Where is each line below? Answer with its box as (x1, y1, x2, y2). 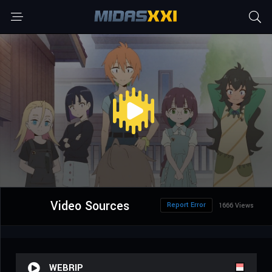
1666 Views (219, 201, 254, 211)
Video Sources (50, 197, 129, 216)
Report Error (167, 200, 206, 210)
